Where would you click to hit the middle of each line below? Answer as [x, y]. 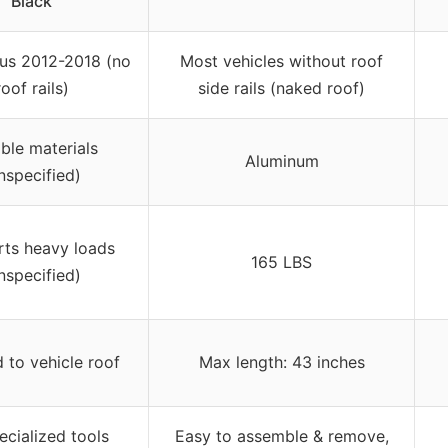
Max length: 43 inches [281, 362]
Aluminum [281, 161]
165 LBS [281, 262]
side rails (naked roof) [281, 88]
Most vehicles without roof [281, 61]
